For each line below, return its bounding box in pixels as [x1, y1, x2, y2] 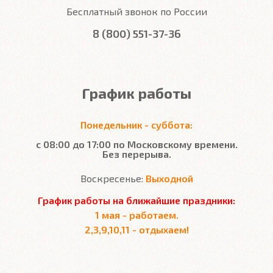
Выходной [145, 172, 193, 184]
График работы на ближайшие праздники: [38, 194, 235, 206]
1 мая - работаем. [94, 209, 179, 221]
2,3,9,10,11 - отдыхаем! [84, 224, 189, 235]
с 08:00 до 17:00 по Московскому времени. [35, 138, 238, 150]
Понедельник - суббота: [80, 119, 193, 130]
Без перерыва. [102, 148, 171, 160]
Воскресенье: [80, 172, 146, 184]
